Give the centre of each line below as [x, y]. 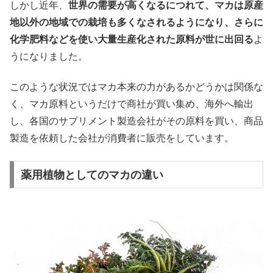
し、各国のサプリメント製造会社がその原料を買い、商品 [136, 121]
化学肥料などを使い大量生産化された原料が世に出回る [132, 39]
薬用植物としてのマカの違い [92, 175]
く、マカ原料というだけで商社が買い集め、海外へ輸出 [132, 104]
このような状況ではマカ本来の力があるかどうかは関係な [136, 87]
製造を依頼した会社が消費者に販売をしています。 [122, 138]
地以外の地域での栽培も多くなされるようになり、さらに [136, 22]
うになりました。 [49, 56]
